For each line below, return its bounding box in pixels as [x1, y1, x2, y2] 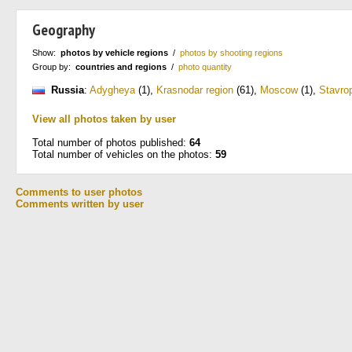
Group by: [32, 62, 75, 71]
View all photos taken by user [32, 113, 176, 125]
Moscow [260, 84, 298, 96]
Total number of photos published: [32, 137, 189, 148]
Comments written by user [16, 198, 144, 210]
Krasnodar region [156, 84, 233, 96]
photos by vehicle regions [60, 48, 168, 57]
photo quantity [178, 62, 232, 71]
